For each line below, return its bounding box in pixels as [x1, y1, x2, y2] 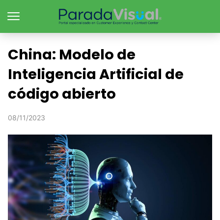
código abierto [8, 84, 116, 104]
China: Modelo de [8, 45, 136, 64]
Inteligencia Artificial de [8, 64, 184, 84]
